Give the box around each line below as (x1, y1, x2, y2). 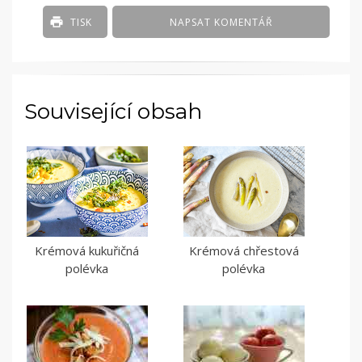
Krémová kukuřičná (35, 242, 140, 259)
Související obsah (24, 99, 202, 125)
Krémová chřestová (188, 242, 299, 259)
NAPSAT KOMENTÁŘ (170, 15, 273, 30)
